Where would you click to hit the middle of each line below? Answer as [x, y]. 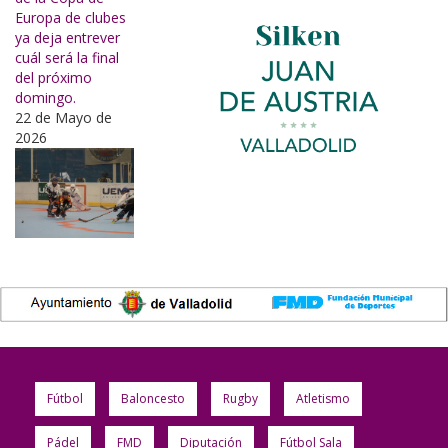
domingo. [45, 98]
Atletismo [323, 398]
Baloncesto [153, 398]
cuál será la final [67, 58]
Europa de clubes [70, 18]
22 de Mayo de [63, 118]
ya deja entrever [67, 38]
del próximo [53, 78]
